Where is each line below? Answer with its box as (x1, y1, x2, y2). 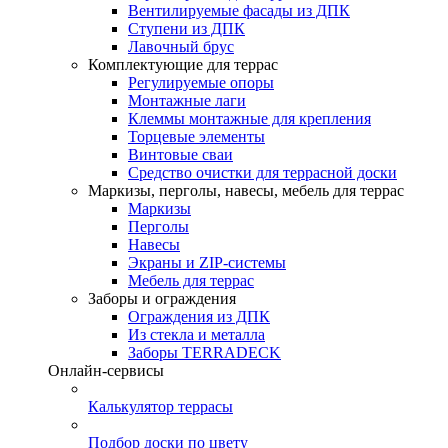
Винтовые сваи (128, 146, 233, 163)
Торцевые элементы (128, 128, 265, 145)
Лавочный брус (128, 38, 234, 55)
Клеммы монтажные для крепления (128, 110, 371, 127)
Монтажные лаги (128, 92, 246, 109)
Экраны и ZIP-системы (128, 254, 286, 271)
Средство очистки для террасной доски (128, 164, 397, 181)
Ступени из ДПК (128, 20, 245, 37)
